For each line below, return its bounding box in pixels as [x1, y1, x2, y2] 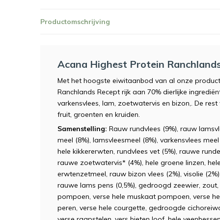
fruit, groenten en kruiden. [57, 110, 140, 119]
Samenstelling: [57, 124, 109, 133]
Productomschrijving [40, 17, 110, 26]
